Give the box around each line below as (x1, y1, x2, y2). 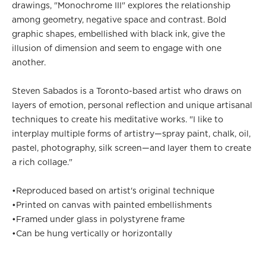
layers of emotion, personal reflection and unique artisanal (12, 100, 253, 110)
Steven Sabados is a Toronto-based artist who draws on (12, 85, 242, 96)
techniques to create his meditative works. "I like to (12, 114, 224, 124)
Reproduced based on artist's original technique (16, 185, 215, 195)
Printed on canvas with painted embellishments (16, 199, 213, 210)
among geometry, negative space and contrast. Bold (12, 14, 227, 24)
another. (12, 57, 46, 67)
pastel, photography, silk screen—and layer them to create (12, 142, 252, 153)
